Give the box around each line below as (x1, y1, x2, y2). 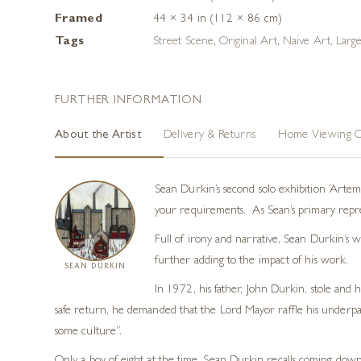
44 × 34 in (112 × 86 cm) (153, 14, 282, 26)
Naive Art (283, 36, 330, 48)
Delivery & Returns (163, 130, 256, 142)
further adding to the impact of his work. (155, 255, 349, 268)
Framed (55, 14, 102, 26)
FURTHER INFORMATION (55, 95, 203, 107)
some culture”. (55, 326, 122, 338)
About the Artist (55, 130, 141, 142)
